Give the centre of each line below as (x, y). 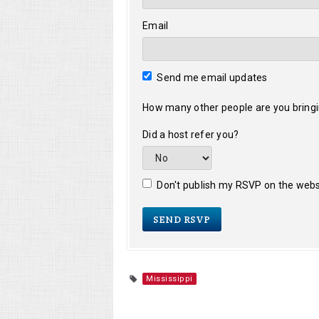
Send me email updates (211, 78)
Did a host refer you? (191, 135)
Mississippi (169, 279)
